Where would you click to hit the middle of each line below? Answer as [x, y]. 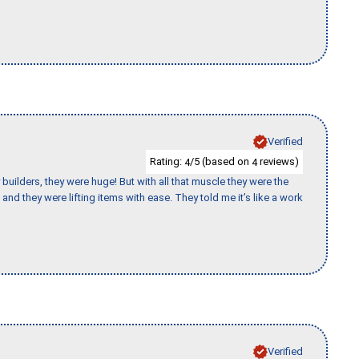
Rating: [167, 161]
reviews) [278, 161]
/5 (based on [221, 161]
